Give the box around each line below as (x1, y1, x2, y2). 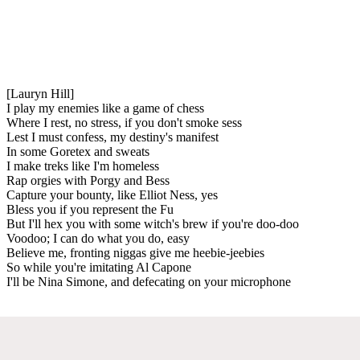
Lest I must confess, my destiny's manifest (6, 129, 219, 144)
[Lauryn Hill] (6, 86, 74, 100)
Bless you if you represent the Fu (6, 202, 174, 216)
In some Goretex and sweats (6, 144, 149, 158)
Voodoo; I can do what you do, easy (6, 231, 190, 245)
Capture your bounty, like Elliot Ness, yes (6, 187, 218, 202)
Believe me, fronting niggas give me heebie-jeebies (6, 245, 264, 260)
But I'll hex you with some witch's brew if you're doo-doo (6, 216, 299, 231)
